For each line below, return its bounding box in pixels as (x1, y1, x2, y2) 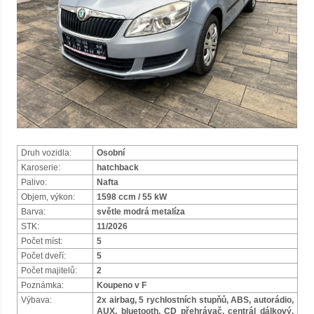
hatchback (97, 163, 139, 172)
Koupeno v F (97, 280, 146, 290)
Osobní (97, 148, 125, 158)
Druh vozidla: (21, 148, 71, 158)
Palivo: (21, 177, 47, 187)
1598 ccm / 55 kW (97, 192, 167, 202)
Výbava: (21, 295, 52, 305)
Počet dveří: (21, 251, 66, 261)
